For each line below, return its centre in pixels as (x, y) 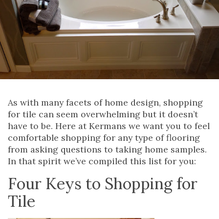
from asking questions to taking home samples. (107, 150)
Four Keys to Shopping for (103, 184)
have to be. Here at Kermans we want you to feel (109, 126)
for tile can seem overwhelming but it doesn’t (103, 114)
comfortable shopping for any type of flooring (104, 138)
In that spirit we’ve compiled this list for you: (102, 161)
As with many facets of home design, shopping (105, 103)
